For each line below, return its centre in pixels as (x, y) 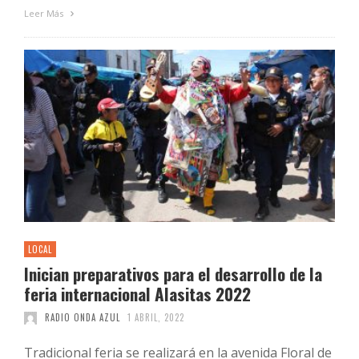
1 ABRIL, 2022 (156, 318)
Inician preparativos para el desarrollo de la (173, 274)
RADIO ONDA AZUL (82, 318)
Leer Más (45, 14)
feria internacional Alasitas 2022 (137, 294)
